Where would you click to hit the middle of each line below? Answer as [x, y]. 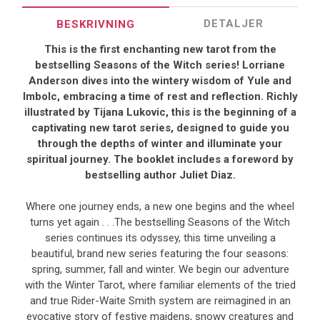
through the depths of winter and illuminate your [160, 144]
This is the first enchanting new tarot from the [160, 49]
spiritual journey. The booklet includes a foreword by [160, 159]
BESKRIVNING [96, 24]
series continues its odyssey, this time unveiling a [160, 238]
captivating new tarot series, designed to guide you [160, 128]
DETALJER [233, 24]
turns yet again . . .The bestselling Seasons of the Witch [160, 222]
